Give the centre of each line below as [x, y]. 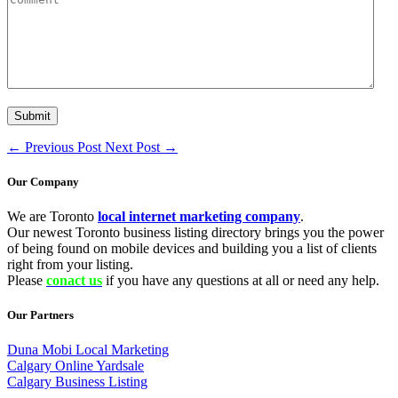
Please [27, 280]
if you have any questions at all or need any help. [241, 280]
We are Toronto [52, 216]
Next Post [134, 147]
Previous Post [63, 147]
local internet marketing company [199, 216]
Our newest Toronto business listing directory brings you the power [195, 232]
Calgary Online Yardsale [76, 366]
